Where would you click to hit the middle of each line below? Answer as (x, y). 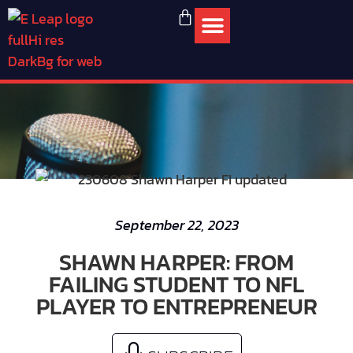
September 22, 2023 (176, 225)
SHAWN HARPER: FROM (176, 262)
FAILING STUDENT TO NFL (176, 284)
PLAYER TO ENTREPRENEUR (176, 306)
